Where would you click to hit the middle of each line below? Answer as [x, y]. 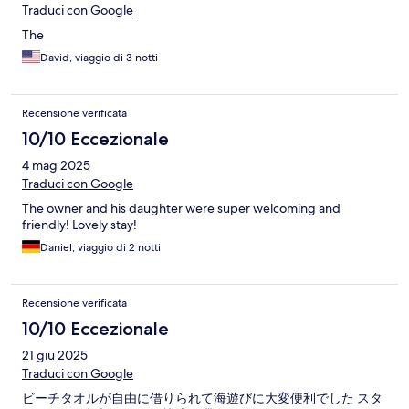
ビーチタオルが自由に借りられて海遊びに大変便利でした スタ [202, 399]
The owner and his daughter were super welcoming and [181, 209]
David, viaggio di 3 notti [99, 58]
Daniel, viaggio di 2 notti [100, 248]
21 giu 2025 [55, 356]
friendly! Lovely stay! [79, 225]
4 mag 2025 [56, 166]
